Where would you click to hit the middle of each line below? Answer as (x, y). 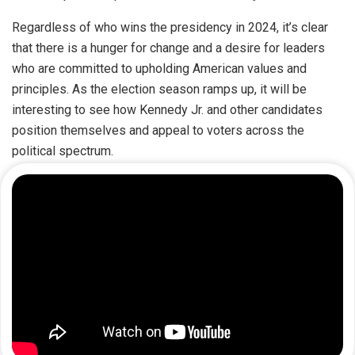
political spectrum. (63, 151)
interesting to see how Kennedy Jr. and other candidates (167, 110)
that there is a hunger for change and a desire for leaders (168, 48)
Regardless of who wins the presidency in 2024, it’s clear (170, 28)
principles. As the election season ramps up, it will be (159, 90)
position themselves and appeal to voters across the (158, 131)
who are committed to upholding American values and (159, 69)
